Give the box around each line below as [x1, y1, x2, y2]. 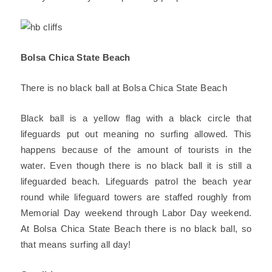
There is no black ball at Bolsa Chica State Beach [20, 83, 228, 93]
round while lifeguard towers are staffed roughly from [20, 192, 252, 202]
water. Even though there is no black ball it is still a [20, 160, 252, 171]
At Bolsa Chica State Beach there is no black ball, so [20, 223, 252, 234]
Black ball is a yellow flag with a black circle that [20, 113, 252, 123]
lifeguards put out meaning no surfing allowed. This [20, 129, 252, 139]
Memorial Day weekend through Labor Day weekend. [20, 208, 252, 218]
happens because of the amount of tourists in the [20, 144, 252, 155]
